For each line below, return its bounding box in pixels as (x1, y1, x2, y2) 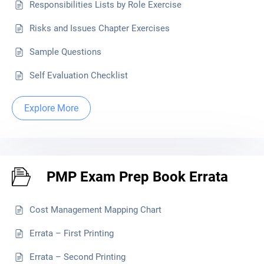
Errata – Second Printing (29, 252, 126, 262)
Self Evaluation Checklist (29, 70, 128, 81)
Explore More (24, 103, 78, 114)
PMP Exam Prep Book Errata (47, 169, 228, 185)
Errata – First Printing (29, 228, 114, 239)
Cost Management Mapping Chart (29, 204, 161, 215)
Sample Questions (29, 47, 101, 57)
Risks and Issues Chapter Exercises (29, 23, 170, 34)
